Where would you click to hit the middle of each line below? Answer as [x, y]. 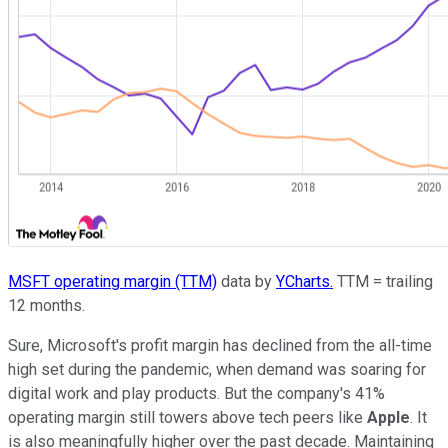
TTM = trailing [383, 281]
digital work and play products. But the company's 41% [196, 393]
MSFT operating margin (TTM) [112, 281]
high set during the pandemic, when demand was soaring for [217, 369]
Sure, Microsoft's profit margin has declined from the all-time [220, 345]
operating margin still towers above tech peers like [187, 417]
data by [246, 281]
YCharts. [304, 281]
